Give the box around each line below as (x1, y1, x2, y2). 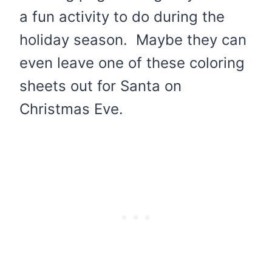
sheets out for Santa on (19, 77, 182, 95)
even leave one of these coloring (19, 54, 245, 72)
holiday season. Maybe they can (19, 31, 246, 49)
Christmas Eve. (19, 100, 123, 118)
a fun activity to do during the (19, 8, 225, 26)
